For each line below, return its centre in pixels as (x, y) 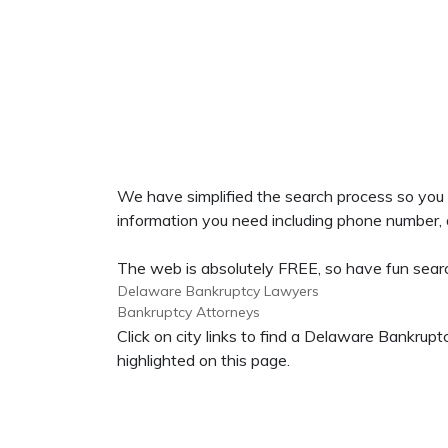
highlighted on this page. (203, 360)
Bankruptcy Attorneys (189, 312)
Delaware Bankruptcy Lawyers (218, 291)
